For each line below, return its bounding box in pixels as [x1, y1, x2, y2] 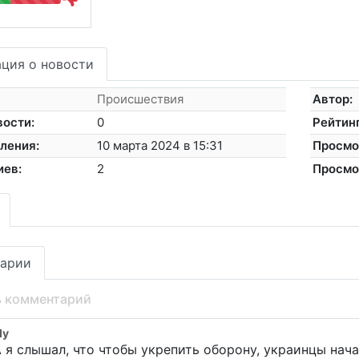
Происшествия [97, 91, 184, 107]
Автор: [313, 91, 353, 107]
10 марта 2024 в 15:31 [97, 138, 224, 154]
